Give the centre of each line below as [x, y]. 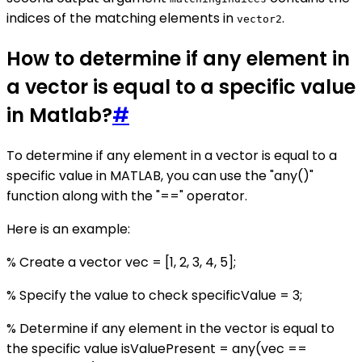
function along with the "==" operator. [127, 196]
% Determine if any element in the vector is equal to [170, 328]
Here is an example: [68, 229]
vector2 [259, 19]
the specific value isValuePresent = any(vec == [157, 348]
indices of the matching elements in [122, 19]
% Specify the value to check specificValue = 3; [154, 295]
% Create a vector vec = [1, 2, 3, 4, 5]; [121, 262]
